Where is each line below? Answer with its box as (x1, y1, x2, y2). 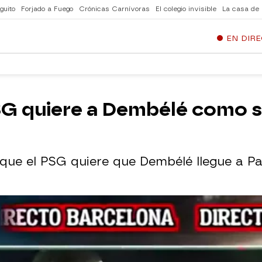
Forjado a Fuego (21, 5, 73, 13)
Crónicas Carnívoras (79, 5, 150, 13)
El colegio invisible (156, 5, 216, 13)
